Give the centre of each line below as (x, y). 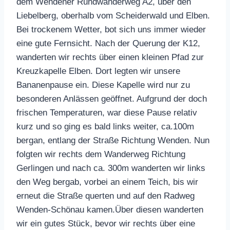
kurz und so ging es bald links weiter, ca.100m (105, 126)
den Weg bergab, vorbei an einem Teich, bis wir (107, 182)
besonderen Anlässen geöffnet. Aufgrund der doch (112, 99)
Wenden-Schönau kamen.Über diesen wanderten (110, 209)
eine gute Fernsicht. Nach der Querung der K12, (108, 43)
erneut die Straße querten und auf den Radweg (106, 196)
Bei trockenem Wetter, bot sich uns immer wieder (111, 29)
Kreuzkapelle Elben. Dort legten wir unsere (98, 71)
